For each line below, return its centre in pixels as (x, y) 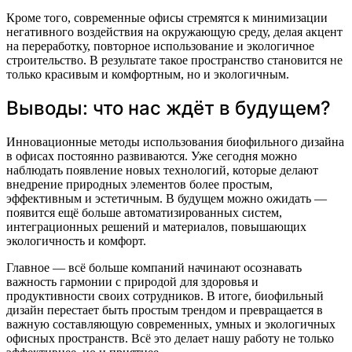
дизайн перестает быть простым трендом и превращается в (165, 310)
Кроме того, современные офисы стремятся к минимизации (167, 17)
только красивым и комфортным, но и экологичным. (148, 74)
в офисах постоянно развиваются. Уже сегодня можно (152, 156)
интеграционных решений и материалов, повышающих (156, 227)
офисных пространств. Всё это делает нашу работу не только (170, 339)
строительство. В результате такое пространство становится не (174, 60)
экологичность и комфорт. (76, 241)
